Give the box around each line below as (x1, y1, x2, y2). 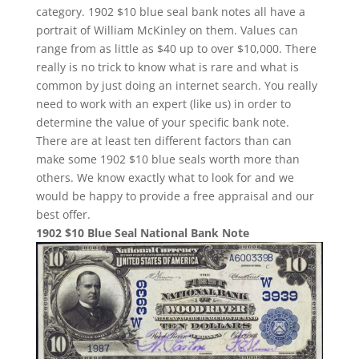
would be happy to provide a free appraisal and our (35, 188, 314, 204)
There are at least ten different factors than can (35, 132, 292, 148)
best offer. (35, 206, 91, 222)
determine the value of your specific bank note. (35, 114, 289, 130)
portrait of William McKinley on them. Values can (35, 22, 298, 38)
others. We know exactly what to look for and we (35, 169, 294, 185)
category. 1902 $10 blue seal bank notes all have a (35, 3, 305, 19)
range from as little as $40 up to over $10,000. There (35, 40, 317, 56)
